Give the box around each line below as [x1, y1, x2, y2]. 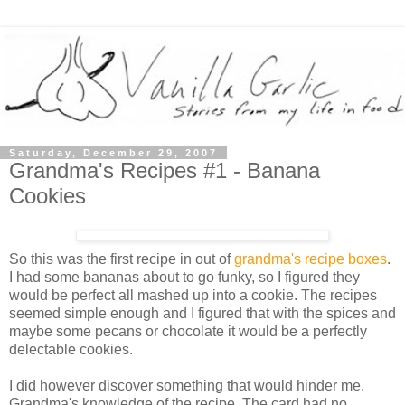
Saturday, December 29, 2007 [9, 147, 218, 159]
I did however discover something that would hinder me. [9, 377, 364, 393]
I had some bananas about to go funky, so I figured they [9, 268, 360, 285]
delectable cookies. [9, 341, 133, 357]
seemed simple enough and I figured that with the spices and [9, 305, 396, 321]
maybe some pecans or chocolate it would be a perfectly [9, 323, 367, 339]
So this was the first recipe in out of [9, 250, 234, 267]
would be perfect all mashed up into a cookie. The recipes [9, 287, 377, 303]
